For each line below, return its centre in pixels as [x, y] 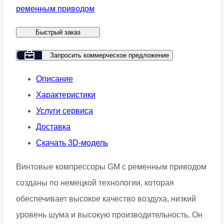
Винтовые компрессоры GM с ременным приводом [111, 166]
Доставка [53, 126]
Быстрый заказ [58, 32]
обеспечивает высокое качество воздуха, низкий [106, 198]
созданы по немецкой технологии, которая [95, 182]
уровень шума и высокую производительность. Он [109, 214]
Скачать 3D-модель [72, 142]
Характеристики [66, 94]
